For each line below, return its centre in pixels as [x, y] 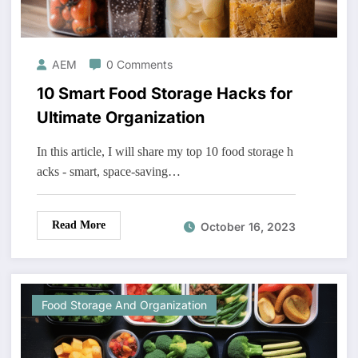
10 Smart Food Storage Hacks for [164, 94]
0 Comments [139, 65]
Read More [78, 225]
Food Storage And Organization [124, 305]
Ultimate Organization [120, 118]
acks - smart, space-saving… [108, 172]
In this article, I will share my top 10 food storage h [165, 152]
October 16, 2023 [248, 226]
